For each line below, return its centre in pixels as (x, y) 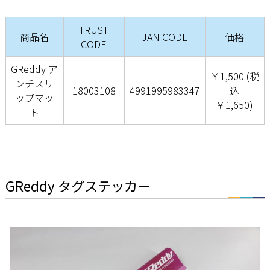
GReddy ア (35, 69)
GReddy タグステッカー (78, 186)
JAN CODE (165, 37)
